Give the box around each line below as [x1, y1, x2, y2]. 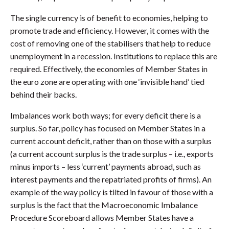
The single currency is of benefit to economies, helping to [10, 13, 208, 23]
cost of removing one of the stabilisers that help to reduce [10, 38, 211, 49]
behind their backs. [10, 89, 77, 100]
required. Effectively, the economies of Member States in [10, 64, 208, 74]
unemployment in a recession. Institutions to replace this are [10, 51, 217, 61]
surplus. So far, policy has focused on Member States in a [10, 123, 205, 133]
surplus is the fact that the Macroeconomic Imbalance [10, 200, 198, 210]
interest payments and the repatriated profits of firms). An [10, 174, 212, 185]
